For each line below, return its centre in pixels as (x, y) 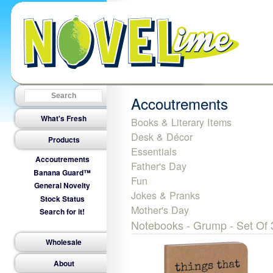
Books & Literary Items (181, 122)
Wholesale (64, 242)
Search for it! (62, 212)
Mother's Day (160, 210)
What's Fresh (64, 118)
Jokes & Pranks (165, 195)
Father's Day (159, 166)
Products (64, 140)
